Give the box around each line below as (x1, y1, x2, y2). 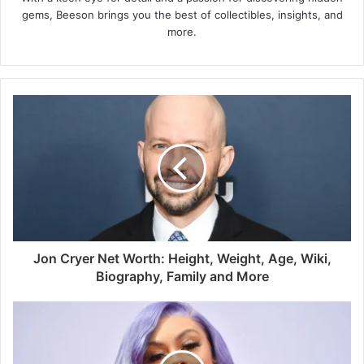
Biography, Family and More (95, 267, 269, 284)
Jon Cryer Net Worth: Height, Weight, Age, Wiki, (32, 249, 331, 266)
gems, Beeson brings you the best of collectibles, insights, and (21, 7, 343, 21)
